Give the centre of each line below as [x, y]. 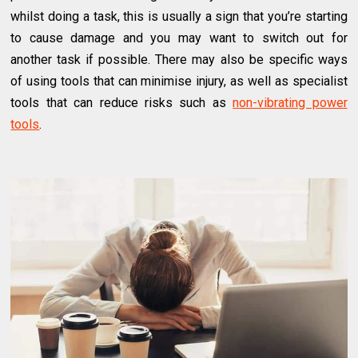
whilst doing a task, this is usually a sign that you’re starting [179, 16]
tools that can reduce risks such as [122, 102]
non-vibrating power [290, 102]
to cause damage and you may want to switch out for [179, 38]
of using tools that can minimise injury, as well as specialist [179, 81]
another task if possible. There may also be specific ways [179, 59]
